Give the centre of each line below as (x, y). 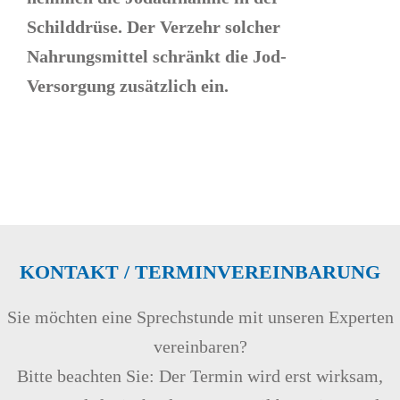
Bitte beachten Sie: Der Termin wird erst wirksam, (200, 376)
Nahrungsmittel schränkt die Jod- (157, 56)
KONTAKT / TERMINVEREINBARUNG (200, 272)
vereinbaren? (200, 347)
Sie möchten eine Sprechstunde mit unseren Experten (200, 317)
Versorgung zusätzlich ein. (128, 85)
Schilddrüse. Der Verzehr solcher (154, 26)
